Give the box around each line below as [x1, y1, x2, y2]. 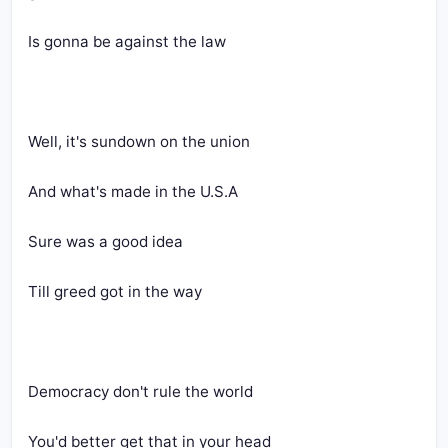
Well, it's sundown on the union [28, 132, 250, 151]
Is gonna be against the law [28, 32, 226, 51]
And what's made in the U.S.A [28, 182, 238, 201]
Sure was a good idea [28, 232, 183, 251]
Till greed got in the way [28, 282, 202, 301]
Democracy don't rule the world [28, 382, 253, 401]
